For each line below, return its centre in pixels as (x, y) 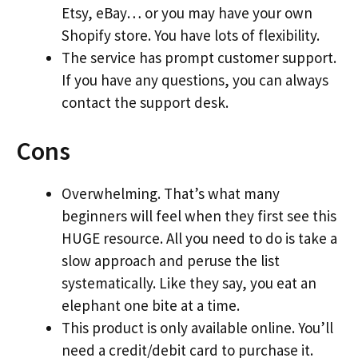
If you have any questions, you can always (195, 80)
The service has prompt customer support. (199, 57)
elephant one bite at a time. (151, 305)
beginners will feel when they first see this (199, 216)
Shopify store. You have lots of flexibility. (191, 35)
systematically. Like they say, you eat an (189, 283)
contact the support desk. (145, 102)
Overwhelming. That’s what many (171, 193)
